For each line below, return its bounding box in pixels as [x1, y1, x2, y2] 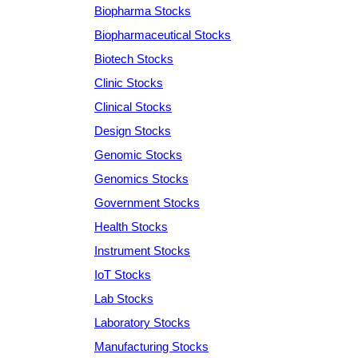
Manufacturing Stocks [94, 339, 209, 353]
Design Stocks [94, 123, 171, 137]
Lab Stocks [94, 291, 153, 305]
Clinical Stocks [94, 99, 172, 113]
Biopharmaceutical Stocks [94, 27, 231, 42]
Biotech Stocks [94, 51, 173, 66]
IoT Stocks [94, 267, 151, 281]
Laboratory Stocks [94, 315, 190, 329]
